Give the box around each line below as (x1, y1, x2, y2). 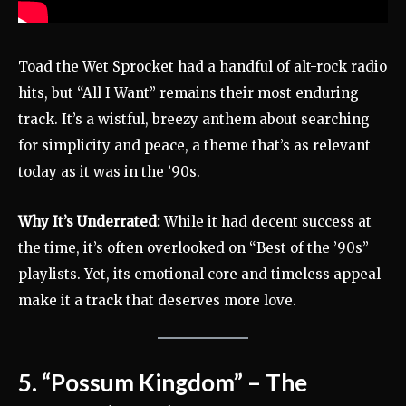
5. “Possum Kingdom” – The (18, 368, 307, 398)
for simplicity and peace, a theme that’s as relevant (18, 137, 371, 155)
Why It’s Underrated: (18, 213, 160, 231)
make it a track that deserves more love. (18, 292, 296, 310)
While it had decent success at (160, 213, 372, 231)
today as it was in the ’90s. (18, 163, 200, 181)
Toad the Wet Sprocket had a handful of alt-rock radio (18, 58, 387, 76)
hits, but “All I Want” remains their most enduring (18, 84, 359, 102)
